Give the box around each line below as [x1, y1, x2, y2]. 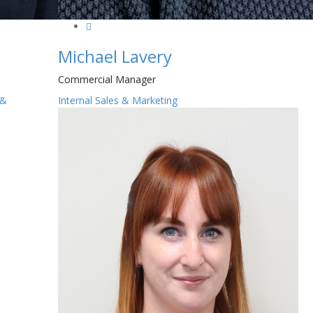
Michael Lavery [58, 45, 173, 68]
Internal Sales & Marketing [58, 94, 178, 108]
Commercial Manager [58, 73, 156, 87]
